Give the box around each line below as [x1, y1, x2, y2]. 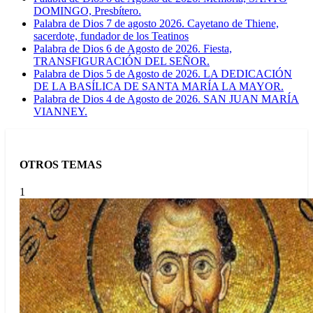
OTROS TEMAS [20, 158, 102, 170]
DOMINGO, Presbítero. [34, 5, 141, 17]
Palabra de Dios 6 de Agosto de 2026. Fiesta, [34, 43, 232, 55]
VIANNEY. [34, 105, 87, 118]
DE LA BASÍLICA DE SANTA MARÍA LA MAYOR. [34, 80, 284, 93]
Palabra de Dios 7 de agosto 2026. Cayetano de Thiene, [34, 17, 279, 30]
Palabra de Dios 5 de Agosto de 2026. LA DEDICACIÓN [34, 68, 292, 80]
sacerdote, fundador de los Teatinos [34, 30, 189, 43]
